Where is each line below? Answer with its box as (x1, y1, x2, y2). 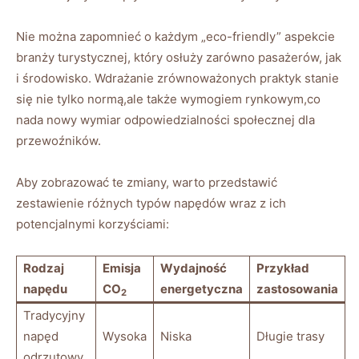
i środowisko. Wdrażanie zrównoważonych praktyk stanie (16, 71, 339, 87)
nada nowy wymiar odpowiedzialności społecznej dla (16, 112, 315, 128)
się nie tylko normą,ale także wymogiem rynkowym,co (16, 91, 321, 107)
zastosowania (256, 281, 338, 297)
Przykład (256, 260, 309, 276)
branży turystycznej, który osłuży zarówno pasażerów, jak (16, 50, 341, 66)
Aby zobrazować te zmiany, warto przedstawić (16, 175, 277, 191)
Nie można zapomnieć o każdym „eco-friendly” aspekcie (16, 29, 335, 45)
